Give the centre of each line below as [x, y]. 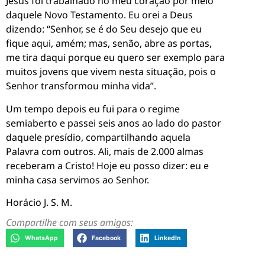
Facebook [106, 238]
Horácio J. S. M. [39, 203]
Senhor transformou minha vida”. [81, 86]
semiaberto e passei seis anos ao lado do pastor [114, 123]
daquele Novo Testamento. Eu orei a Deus [99, 15]
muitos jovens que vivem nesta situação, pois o [111, 72]
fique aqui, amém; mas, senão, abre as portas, [109, 43]
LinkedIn [167, 238]
